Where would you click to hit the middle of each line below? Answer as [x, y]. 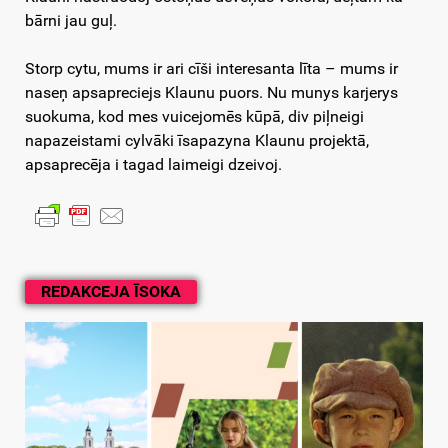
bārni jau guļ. [71, 21]
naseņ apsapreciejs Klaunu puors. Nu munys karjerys [211, 93]
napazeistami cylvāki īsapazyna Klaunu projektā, [197, 141]
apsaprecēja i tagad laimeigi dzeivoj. [153, 165]
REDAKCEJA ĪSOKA [111, 292]
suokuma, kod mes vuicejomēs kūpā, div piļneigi [194, 117]
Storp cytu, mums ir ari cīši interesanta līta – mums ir [211, 69]
